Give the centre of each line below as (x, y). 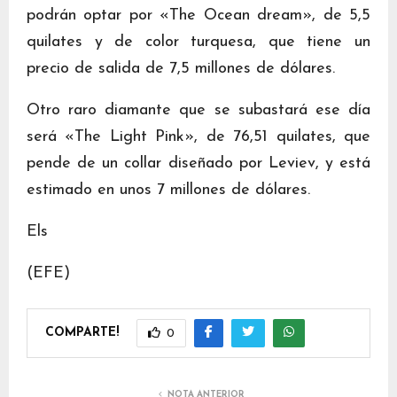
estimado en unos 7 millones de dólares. (168, 190)
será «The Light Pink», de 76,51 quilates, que (198, 137)
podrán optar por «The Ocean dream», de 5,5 (198, 16)
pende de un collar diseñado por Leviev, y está (198, 163)
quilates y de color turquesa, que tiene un (198, 42)
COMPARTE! (82, 332)
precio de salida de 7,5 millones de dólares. (181, 69)
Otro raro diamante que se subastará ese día (198, 110)
